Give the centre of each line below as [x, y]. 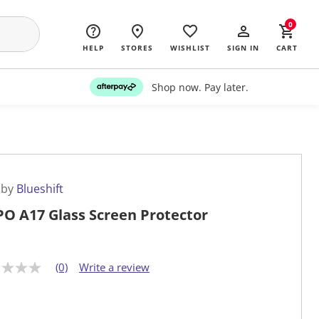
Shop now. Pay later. [200, 87]
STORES [137, 48]
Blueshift [40, 189]
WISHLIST [190, 48]
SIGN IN [243, 48]
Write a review [114, 267]
